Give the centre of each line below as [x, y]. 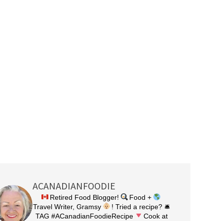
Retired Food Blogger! [85, 197]
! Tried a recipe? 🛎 [141, 207]
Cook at [155, 216]
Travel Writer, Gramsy [68, 207]
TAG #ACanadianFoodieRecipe [85, 216]
